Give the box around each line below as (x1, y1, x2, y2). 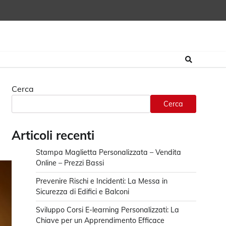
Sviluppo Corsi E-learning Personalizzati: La (36, 205, 179, 214)
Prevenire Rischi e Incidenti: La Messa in (36, 177, 167, 186)
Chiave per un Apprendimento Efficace (36, 216, 164, 225)
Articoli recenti (12, 128, 94, 143)
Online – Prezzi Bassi (36, 158, 104, 167)
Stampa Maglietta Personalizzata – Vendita (36, 148, 181, 157)
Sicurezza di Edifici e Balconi (36, 187, 129, 196)
